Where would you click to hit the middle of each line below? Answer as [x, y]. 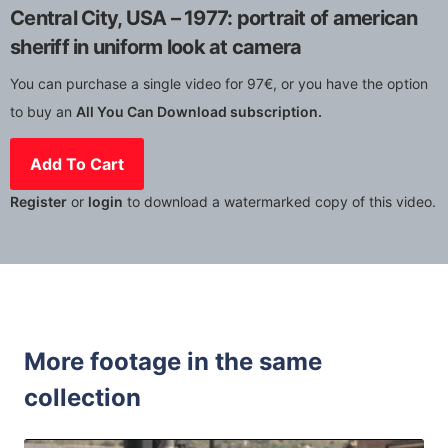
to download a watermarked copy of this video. [279, 202]
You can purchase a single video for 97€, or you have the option [219, 84]
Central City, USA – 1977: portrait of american [214, 18]
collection [82, 398]
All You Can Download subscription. [199, 112]
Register [38, 202]
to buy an [43, 112]
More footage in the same [173, 362]
